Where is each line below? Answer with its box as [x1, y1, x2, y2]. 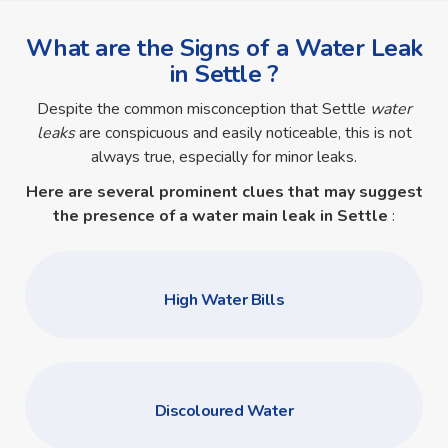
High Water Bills [164, 288, 284, 311]
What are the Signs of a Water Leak [25, 31, 423, 64]
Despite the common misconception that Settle [36, 98, 370, 121]
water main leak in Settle [192, 204, 392, 227]
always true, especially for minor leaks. [91, 146, 357, 169]
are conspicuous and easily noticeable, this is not [78, 122, 412, 145]
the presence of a [53, 204, 188, 227]
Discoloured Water [154, 400, 294, 423]
